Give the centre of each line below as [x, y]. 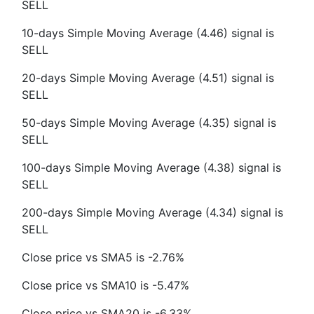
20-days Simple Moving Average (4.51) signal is [148, 78]
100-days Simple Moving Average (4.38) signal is [151, 168]
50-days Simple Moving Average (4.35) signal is [149, 123]
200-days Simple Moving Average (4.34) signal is [152, 212]
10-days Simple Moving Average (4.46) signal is [148, 33]
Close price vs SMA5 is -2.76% [103, 257]
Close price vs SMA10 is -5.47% [105, 285]
